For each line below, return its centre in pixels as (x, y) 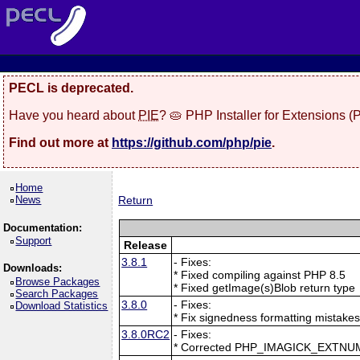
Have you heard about (74, 115)
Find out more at (60, 142)
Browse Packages (58, 281)
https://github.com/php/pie (192, 142)
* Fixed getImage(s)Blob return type (265, 287)
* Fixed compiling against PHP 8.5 (260, 274)
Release (146, 245)
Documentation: (42, 227)
